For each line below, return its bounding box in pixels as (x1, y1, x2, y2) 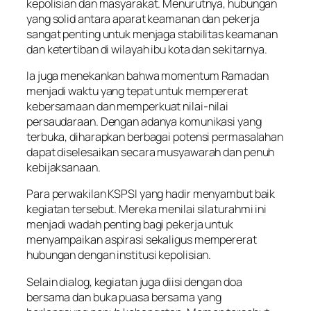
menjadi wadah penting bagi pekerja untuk (26, 217, 233, 233)
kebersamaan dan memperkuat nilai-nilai (26, 99, 229, 115)
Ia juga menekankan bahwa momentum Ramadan (26, 68, 269, 84)
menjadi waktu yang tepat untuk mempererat (26, 83, 248, 99)
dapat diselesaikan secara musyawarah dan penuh (26, 144, 275, 160)
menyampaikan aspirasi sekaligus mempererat (26, 232, 257, 248)
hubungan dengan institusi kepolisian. (26, 247, 212, 263)
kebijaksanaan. (26, 160, 101, 176)
